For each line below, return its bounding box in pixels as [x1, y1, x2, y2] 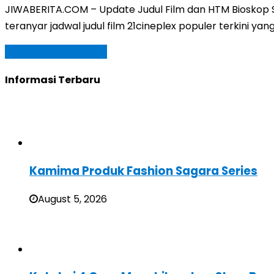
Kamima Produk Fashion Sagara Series [29, 162, 257, 179]
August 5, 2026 [38, 191, 107, 206]
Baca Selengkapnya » [5, 44, 107, 59]
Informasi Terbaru [5, 72, 100, 87]
